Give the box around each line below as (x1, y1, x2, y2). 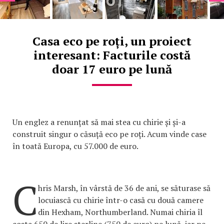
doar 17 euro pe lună (52, 60, 172, 77)
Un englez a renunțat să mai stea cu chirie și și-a (12, 116, 185, 127)
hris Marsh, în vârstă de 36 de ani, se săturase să (38, 182, 210, 193)
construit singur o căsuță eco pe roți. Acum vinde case (12, 128, 206, 139)
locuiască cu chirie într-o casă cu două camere (38, 194, 203, 205)
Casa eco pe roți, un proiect (32, 32, 191, 49)
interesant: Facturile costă (33, 46, 190, 63)
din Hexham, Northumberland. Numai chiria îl (38, 206, 202, 217)
